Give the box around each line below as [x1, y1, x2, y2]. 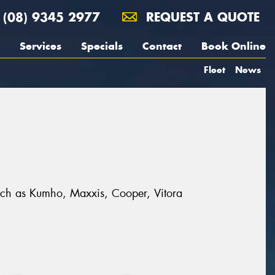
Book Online [201, 39, 266, 53]
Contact [142, 39, 182, 53]
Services [20, 39, 61, 53]
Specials [81, 39, 123, 53]
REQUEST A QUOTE [142, 9, 260, 25]
